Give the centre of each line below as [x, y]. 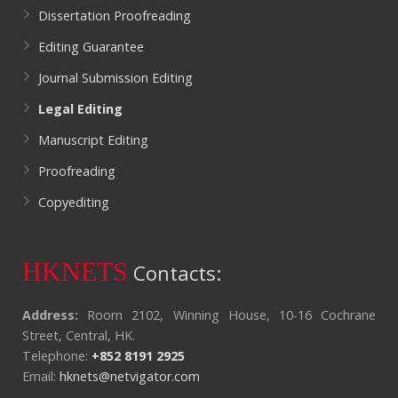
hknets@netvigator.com [130, 376]
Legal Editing [80, 108]
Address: [50, 314]
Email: [41, 376]
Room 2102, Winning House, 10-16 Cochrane [227, 314]
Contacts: [175, 272]
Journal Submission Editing [115, 77]
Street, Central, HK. [79, 335]
